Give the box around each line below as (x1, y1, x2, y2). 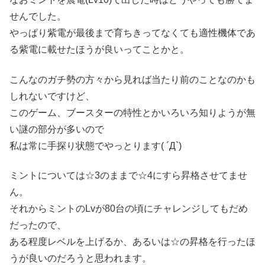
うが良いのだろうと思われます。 (9, 253, 151, 263)
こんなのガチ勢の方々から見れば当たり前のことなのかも (9, 74, 256, 85)
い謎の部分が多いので (9, 124, 104, 134)
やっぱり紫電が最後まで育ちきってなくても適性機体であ (9, 28, 256, 38)
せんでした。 (9, 11, 66, 22)
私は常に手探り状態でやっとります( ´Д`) (9, 140, 182, 151)
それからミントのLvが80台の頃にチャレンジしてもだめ (9, 203, 248, 214)
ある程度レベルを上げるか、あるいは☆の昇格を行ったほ (9, 236, 256, 247)
